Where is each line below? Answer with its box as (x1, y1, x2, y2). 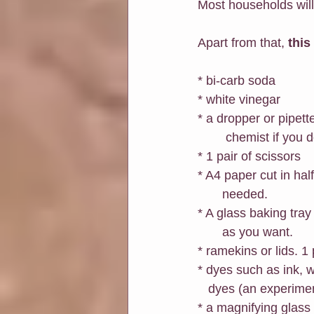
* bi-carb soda (198, 74, 275, 88)
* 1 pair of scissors (198, 149, 301, 164)
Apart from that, (198, 36, 288, 50)
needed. (222, 187, 268, 202)
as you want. (222, 225, 296, 240)
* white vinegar (198, 93, 280, 107)
